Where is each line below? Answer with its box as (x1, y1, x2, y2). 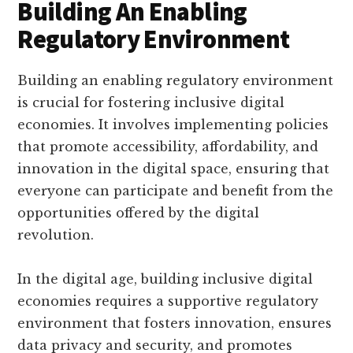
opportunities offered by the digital (17, 205, 260, 221)
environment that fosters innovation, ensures (17, 315, 333, 332)
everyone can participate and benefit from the (17, 183, 334, 199)
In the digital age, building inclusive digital (17, 271, 314, 288)
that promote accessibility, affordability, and (17, 139, 319, 155)
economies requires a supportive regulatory (17, 293, 319, 310)
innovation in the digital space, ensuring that (17, 161, 330, 177)
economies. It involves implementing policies (17, 117, 329, 133)
